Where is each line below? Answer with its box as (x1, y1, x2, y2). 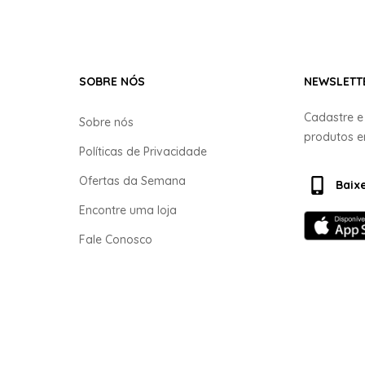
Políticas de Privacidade (78, 143, 207, 159)
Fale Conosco (78, 231, 152, 247)
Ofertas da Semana (78, 173, 186, 188)
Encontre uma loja (78, 202, 177, 218)
